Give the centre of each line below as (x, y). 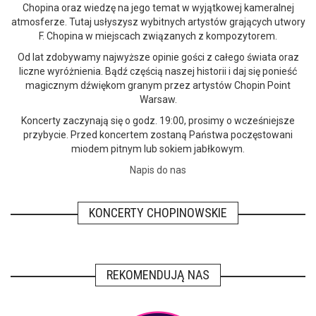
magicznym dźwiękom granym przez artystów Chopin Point (158, 85)
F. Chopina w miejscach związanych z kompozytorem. (158, 36)
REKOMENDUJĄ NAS (158, 275)
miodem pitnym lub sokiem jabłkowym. (158, 149)
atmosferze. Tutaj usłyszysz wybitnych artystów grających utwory (158, 22)
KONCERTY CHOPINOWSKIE (158, 213)
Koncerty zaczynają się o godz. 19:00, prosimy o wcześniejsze (158, 121)
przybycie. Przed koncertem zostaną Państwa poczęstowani (158, 135)
